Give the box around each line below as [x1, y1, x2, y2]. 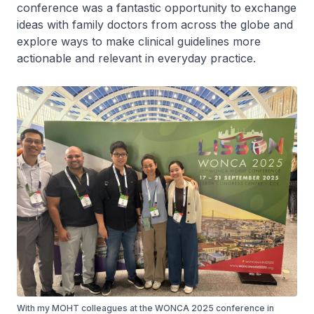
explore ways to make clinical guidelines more [17, 34, 261, 48]
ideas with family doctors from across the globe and [17, 17, 293, 32]
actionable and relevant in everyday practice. [17, 50, 259, 65]
